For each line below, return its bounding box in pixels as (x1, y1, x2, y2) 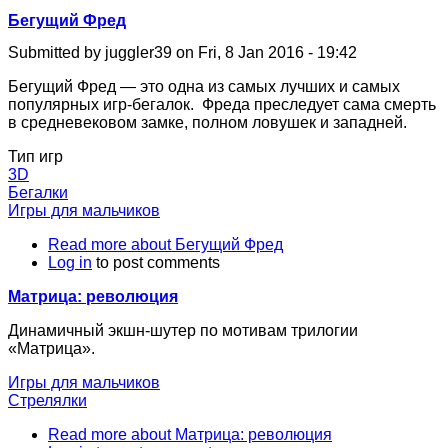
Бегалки (8, 183, 68, 201)
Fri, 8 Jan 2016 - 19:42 (198, 43, 357, 61)
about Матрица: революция (127, 425, 332, 443)
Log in (48, 253, 92, 271)
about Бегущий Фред (127, 235, 283, 253)
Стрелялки (8, 391, 87, 409)
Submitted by (8, 43, 105, 61)
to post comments (92, 253, 220, 271)
